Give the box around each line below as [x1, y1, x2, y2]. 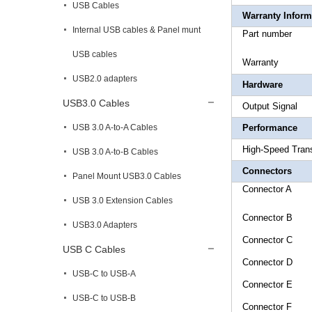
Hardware [242, 79, 283, 90]
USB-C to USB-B [72, 293, 136, 303]
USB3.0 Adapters [72, 220, 137, 230]
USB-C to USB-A [72, 269, 136, 279]
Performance [242, 123, 297, 133]
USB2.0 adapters [72, 74, 137, 84]
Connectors [242, 166, 292, 176]
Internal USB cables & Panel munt [72, 25, 201, 35]
